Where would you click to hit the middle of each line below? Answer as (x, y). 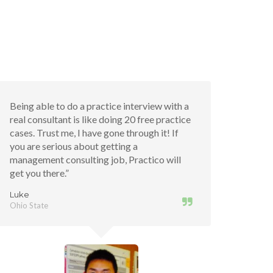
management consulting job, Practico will (95, 159)
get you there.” (39, 173)
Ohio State (29, 205)
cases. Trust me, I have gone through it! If (94, 133)
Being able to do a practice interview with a (99, 106)
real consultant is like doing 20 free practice (100, 119)
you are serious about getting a (74, 146)
